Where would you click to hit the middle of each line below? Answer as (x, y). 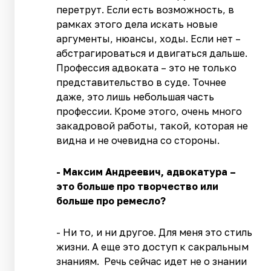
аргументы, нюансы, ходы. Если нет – (149, 39)
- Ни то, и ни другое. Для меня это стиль (155, 233)
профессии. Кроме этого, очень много (149, 112)
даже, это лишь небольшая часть (135, 97)
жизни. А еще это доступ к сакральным (153, 247)
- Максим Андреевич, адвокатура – (146, 172)
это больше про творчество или (138, 187)
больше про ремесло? (111, 201)
